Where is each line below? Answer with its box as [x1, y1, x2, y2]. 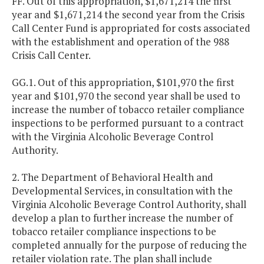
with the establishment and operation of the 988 [12, 35, 229, 49]
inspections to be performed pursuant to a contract [12, 116, 244, 130]
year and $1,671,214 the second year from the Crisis [12, 8, 245, 22]
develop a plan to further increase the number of [12, 211, 233, 225]
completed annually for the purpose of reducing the [12, 238, 247, 252]
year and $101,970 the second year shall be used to [12, 89, 240, 103]
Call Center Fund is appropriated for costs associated [12, 21, 250, 35]
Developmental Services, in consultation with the [12, 184, 233, 198]
